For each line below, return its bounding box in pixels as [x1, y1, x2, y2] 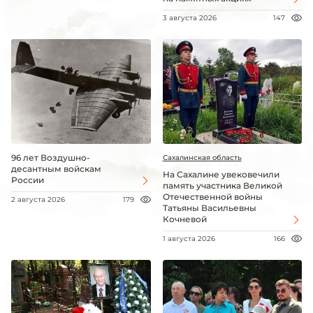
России [11, 174, 44, 185]
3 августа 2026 [162, 13, 217, 23]
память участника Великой [162, 180, 282, 191]
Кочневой [162, 213, 207, 224]
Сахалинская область [162, 152, 242, 162]
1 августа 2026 [162, 233, 215, 243]
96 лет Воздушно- [11, 152, 90, 163]
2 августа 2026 [11, 194, 65, 204]
